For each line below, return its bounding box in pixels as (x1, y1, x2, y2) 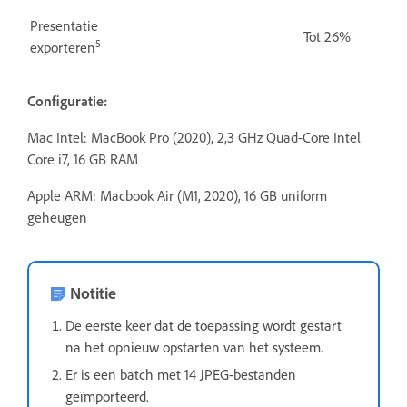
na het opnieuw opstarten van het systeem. (65, 337, 323, 356)
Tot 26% (303, 26, 351, 45)
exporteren (30, 37, 95, 56)
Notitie (70, 282, 116, 303)
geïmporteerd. (65, 386, 149, 405)
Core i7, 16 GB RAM (27, 149, 138, 168)
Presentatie (30, 15, 98, 35)
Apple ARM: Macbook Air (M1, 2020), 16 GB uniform (27, 185, 327, 204)
